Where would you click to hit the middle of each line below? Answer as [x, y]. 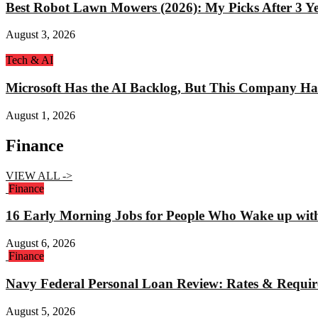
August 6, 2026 [40, 243]
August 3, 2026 [40, 35]
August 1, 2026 [40, 115]
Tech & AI [29, 60]
